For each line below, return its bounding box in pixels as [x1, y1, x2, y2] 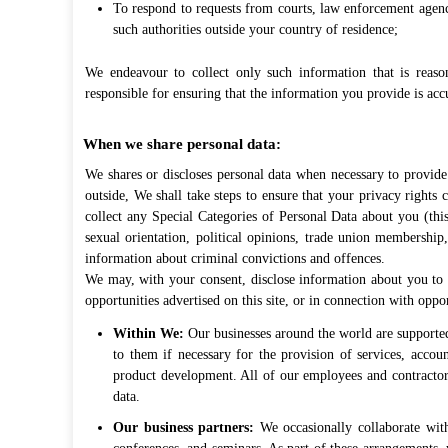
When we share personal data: [83, 136, 281, 152]
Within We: [113, 326, 185, 341]
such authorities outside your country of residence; [113, 22, 398, 37]
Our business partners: [113, 420, 255, 435]
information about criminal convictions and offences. [85, 251, 385, 266]
